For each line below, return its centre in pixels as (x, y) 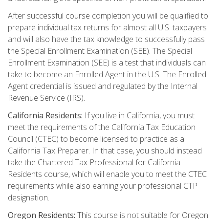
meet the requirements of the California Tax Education (102, 127)
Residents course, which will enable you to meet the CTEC (107, 174)
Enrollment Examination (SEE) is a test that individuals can (107, 62)
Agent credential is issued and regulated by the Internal (103, 86)
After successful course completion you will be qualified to (108, 15)
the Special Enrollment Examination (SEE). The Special (100, 51)
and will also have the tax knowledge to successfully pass (106, 39)
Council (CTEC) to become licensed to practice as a (96, 139)
